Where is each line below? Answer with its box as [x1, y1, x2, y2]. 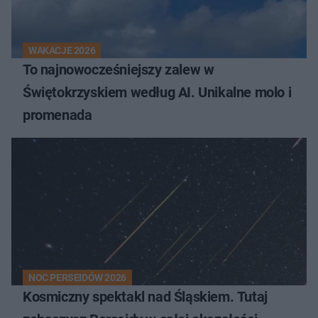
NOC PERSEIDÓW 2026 [28, 271, 126, 283]
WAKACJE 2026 [28, 44, 96, 56]
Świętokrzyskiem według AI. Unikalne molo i [23, 83, 292, 101]
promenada [23, 106, 92, 124]
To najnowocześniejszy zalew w [23, 60, 214, 78]
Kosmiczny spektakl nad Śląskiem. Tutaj [23, 287, 268, 305]
